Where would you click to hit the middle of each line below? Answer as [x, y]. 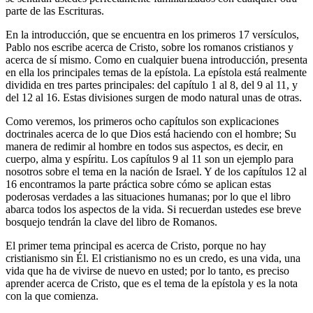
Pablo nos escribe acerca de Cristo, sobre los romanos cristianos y [150, 47]
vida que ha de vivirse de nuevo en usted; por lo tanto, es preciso [147, 270]
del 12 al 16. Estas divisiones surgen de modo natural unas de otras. [154, 97]
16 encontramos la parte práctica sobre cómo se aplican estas [138, 184]
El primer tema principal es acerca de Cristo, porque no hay [136, 245]
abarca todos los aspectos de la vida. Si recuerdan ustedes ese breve [153, 209]
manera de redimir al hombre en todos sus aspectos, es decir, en [144, 146]
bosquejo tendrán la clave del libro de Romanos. [111, 221]
